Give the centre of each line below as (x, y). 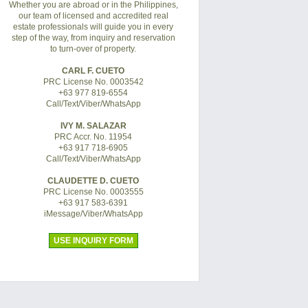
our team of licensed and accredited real (93, 16)
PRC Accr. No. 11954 (93, 137)
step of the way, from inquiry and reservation (93, 38)
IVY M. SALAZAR (93, 126)
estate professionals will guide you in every (93, 27)
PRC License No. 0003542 (93, 82)
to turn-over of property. (93, 49)
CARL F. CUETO (93, 71)
